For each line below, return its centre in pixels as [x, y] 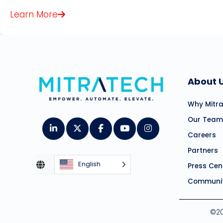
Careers [202, 135]
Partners [203, 150]
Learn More [34, 14]
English [89, 164]
